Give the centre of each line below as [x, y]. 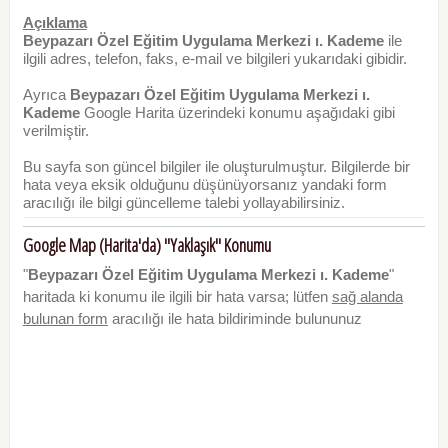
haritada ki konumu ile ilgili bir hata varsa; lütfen [177, 296]
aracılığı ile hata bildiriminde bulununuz [234, 318]
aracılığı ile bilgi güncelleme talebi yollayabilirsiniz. [183, 203]
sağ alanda [367, 296]
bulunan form [65, 318]
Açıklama [54, 23]
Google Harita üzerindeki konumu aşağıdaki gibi [237, 113]
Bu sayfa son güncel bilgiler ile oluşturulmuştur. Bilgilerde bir [216, 167]
